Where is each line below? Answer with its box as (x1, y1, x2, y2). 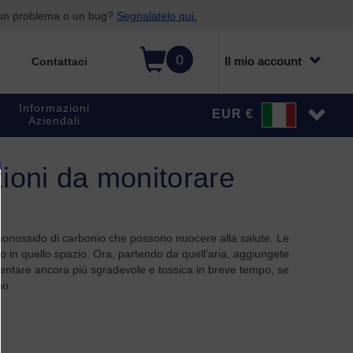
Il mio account (225, 54, 302, 68)
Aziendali (28, 114, 80, 127)
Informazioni (18, 102, 90, 114)
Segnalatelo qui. (117, 9, 197, 22)
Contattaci (31, 55, 87, 68)
